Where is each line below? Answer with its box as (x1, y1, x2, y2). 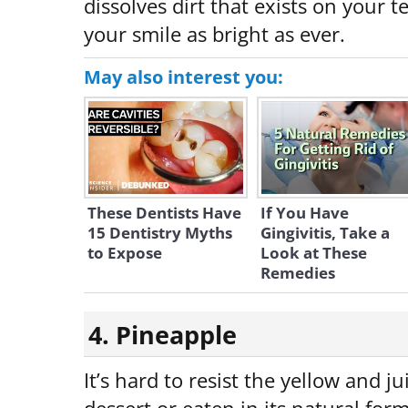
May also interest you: (84, 65, 283, 89)
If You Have (260, 202, 349, 223)
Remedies (260, 262, 335, 283)
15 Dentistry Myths (87, 222, 232, 243)
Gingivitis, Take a (260, 222, 390, 243)
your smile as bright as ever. (84, 20, 345, 48)
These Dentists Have (87, 202, 241, 223)
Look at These (260, 242, 367, 263)
